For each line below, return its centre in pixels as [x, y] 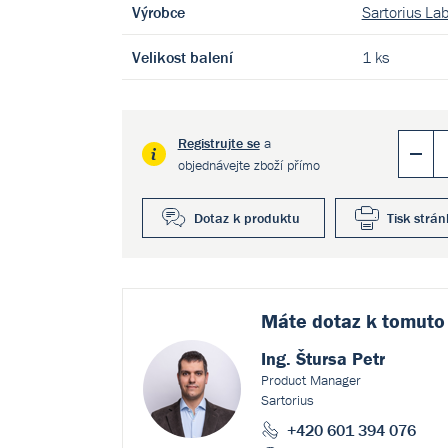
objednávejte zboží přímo [248, 165]
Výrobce [158, 12]
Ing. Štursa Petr [322, 358]
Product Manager [310, 380]
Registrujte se [218, 143]
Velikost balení [182, 57]
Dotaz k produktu [246, 218]
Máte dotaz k [321, 320]
